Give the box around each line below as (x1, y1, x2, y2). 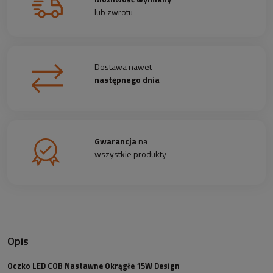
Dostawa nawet (94, 60, 152, 74)
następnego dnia (94, 73, 160, 87)
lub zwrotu (94, 5, 133, 19)
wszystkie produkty (94, 147, 167, 160)
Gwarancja (94, 134, 137, 147)
